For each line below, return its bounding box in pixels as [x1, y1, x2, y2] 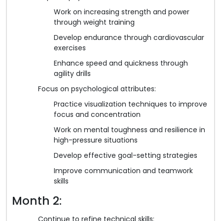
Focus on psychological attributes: [38, 83, 156, 94]
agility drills [54, 68, 91, 78]
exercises [54, 42, 86, 53]
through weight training [54, 17, 135, 27]
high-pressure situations [54, 135, 138, 145]
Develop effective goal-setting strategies [54, 150, 197, 160]
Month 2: [12, 192, 62, 209]
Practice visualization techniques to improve [54, 99, 207, 109]
